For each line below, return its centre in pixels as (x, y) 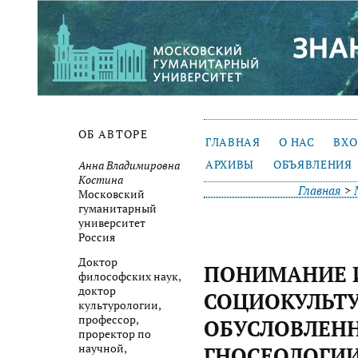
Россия (97, 237)
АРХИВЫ (230, 164)
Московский (111, 194)
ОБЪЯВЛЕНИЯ (312, 164)
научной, (102, 349)
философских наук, (129, 277)
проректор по (115, 334)
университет (112, 223)
